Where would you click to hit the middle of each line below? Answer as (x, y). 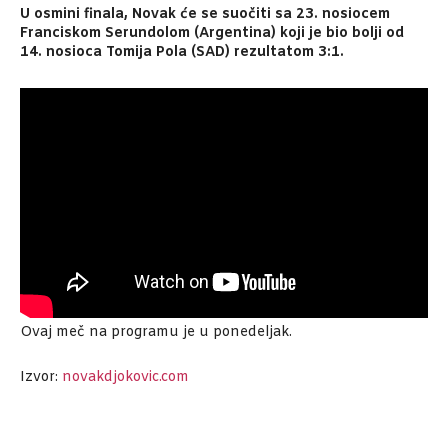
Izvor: (41, 378)
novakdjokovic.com (125, 378)
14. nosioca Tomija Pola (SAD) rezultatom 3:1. (182, 52)
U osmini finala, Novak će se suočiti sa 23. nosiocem (205, 14)
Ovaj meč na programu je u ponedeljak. (156, 333)
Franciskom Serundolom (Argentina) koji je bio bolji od (212, 33)
